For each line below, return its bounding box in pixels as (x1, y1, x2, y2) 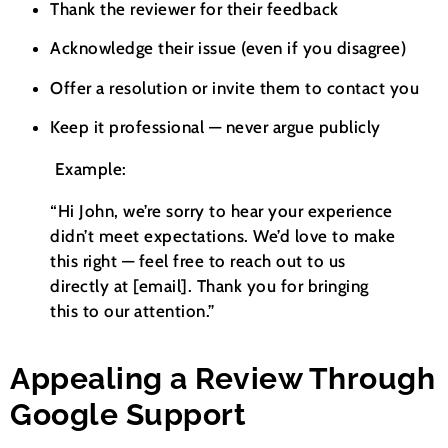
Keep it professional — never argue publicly (50, 116, 381, 137)
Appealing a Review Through (10, 360, 435, 396)
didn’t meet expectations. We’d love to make (50, 225, 396, 246)
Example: (50, 158, 127, 179)
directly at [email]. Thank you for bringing (50, 275, 369, 296)
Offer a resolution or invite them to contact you (50, 77, 419, 98)
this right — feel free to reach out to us (50, 250, 346, 271)
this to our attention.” (50, 300, 215, 321)
